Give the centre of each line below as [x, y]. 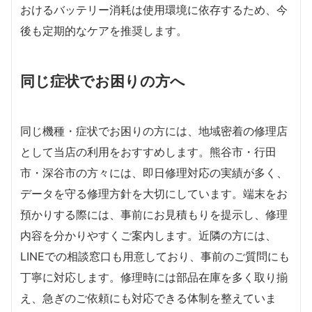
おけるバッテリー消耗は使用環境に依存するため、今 [154, 10]
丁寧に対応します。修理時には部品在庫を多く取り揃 [154, 277]
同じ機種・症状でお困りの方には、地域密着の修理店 [154, 131]
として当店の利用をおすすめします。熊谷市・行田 [148, 152]
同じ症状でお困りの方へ [103, 81]
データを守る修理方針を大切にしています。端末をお [154, 194]
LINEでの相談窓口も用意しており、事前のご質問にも [155, 256]
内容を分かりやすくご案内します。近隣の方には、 [148, 235]
